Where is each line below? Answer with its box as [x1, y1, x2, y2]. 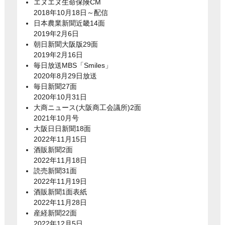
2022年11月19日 [33, 177, 87, 186]
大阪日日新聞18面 [33, 125, 91, 133]
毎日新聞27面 [33, 82, 77, 91]
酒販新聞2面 [33, 146, 73, 154]
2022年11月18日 [33, 156, 87, 165]
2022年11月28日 [33, 198, 87, 207]
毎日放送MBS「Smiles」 [33, 61, 112, 70]
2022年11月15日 [33, 135, 87, 144]
